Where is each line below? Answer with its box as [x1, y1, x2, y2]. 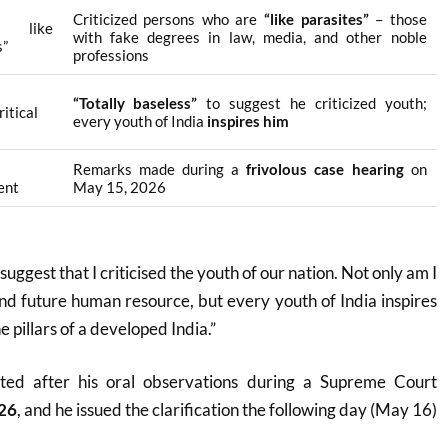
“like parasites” [263, 10, 369, 29]
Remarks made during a [72, 160, 247, 179]
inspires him [206, 112, 289, 131]
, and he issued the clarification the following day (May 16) [16, 399, 437, 421]
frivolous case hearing [246, 160, 404, 179]
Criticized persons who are [72, 10, 264, 29]
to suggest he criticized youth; [197, 94, 427, 113]
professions [72, 46, 149, 65]
